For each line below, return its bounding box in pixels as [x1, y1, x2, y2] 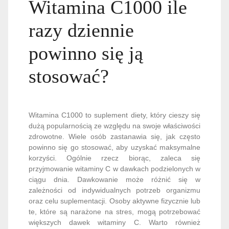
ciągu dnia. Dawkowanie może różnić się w [29, 175, 200, 184]
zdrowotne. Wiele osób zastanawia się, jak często [29, 132, 200, 141]
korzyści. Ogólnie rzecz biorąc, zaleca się [29, 154, 200, 162]
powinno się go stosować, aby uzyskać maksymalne [29, 143, 200, 151]
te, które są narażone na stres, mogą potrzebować [29, 208, 200, 216]
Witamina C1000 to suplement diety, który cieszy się [29, 111, 200, 119]
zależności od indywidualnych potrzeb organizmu [29, 186, 200, 194]
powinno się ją [29, 42, 143, 64]
